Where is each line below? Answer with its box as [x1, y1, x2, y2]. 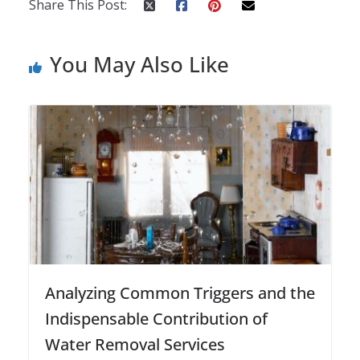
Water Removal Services [45, 333, 225, 356]
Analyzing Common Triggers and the [45, 282, 315, 305]
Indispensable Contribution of [45, 308, 268, 330]
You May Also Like [50, 50, 229, 80]
